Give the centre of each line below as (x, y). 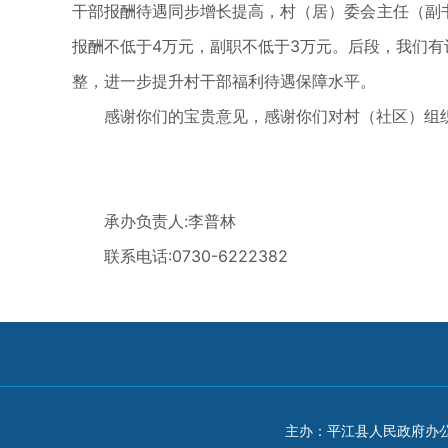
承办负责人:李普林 (154, 221)
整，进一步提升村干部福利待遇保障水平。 (224, 81)
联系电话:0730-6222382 (180, 256)
